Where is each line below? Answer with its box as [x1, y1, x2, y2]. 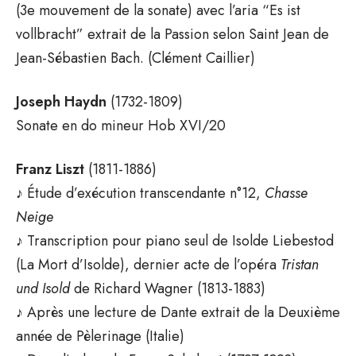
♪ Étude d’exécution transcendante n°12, [16, 182, 265, 203]
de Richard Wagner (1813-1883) [70, 277, 265, 299]
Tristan [281, 253, 319, 275]
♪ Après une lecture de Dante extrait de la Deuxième [16, 301, 340, 323]
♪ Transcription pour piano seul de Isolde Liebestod [16, 230, 334, 251]
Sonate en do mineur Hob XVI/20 [16, 114, 226, 136]
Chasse [265, 182, 308, 203]
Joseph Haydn [16, 91, 106, 112]
